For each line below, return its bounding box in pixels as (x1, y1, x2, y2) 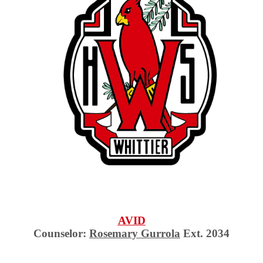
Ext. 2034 (180, 227, 230, 240)
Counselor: (33, 227, 89, 240)
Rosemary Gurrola (89, 227, 180, 240)
